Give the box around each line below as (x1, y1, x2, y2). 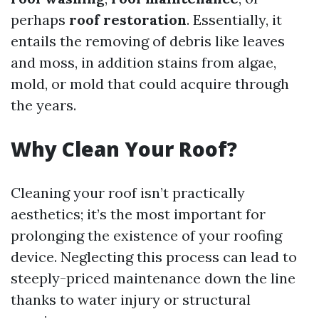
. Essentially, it (187, 11, 282, 28)
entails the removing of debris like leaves (11, 32, 285, 50)
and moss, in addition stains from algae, (11, 53, 276, 71)
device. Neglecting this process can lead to (11, 248, 297, 266)
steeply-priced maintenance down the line (11, 269, 296, 287)
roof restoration (69, 11, 187, 28)
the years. (11, 96, 76, 114)
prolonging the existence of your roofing (11, 226, 282, 244)
